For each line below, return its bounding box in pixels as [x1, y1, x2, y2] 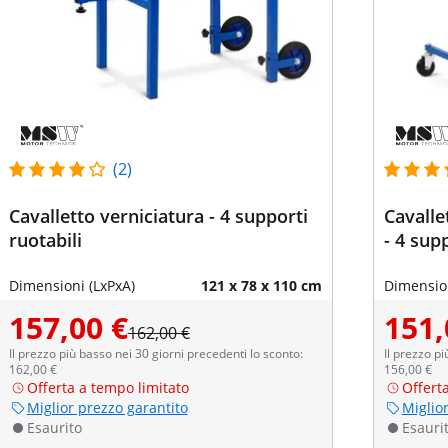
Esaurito [26, 418, 82, 437]
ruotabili [8, 228, 82, 252]
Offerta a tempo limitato [26, 378, 189, 397]
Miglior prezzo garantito [26, 398, 188, 417]
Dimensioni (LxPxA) [8, 276, 135, 295]
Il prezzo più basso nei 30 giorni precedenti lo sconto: [8, 345, 303, 362]
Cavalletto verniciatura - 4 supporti [8, 204, 308, 228]
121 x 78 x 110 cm [200, 276, 322, 295]
